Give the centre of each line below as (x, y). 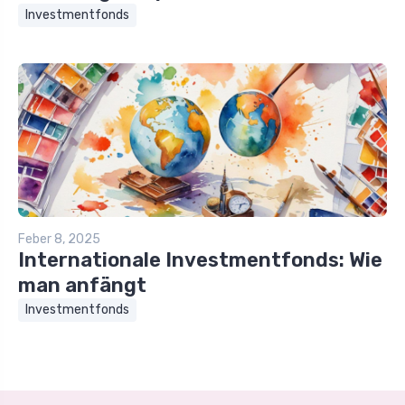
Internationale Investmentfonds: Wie (200, 260)
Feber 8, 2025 (59, 240)
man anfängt (82, 286)
